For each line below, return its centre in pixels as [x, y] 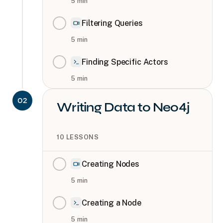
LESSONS [82, 137]
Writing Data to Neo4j [123, 107]
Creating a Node [111, 203]
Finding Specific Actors [125, 62]
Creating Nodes [111, 164]
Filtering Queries [112, 23]
